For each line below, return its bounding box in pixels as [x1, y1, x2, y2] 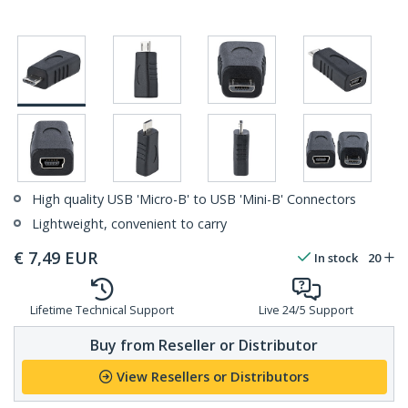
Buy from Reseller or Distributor [90, 334, 318, 355]
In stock [314, 250, 358, 267]
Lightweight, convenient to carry [32, 215, 227, 233]
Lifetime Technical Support [30, 302, 174, 319]
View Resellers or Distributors [117, 368, 309, 386]
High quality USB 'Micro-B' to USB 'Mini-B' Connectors [32, 190, 356, 209]
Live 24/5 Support [259, 302, 353, 319]
